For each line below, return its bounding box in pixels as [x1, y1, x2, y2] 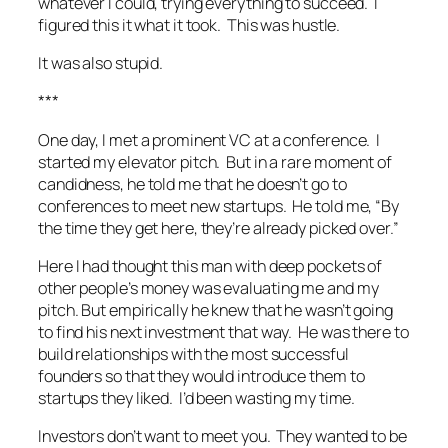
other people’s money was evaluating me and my [38, 276, 379, 299]
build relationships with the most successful [38, 342, 349, 365]
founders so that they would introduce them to [38, 364, 365, 387]
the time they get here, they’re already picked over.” [38, 216, 399, 239]
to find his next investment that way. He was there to [38, 320, 409, 343]
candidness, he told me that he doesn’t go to [38, 172, 347, 195]
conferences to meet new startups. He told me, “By [38, 194, 399, 217]
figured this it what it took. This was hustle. [38, 13, 341, 36]
